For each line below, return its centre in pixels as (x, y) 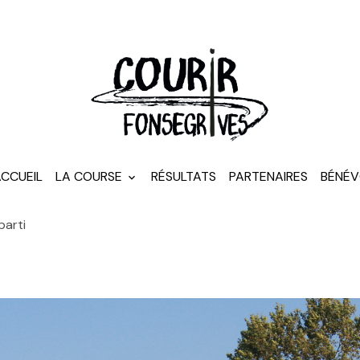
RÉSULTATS (184, 176)
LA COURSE (90, 176)
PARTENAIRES (268, 176)
